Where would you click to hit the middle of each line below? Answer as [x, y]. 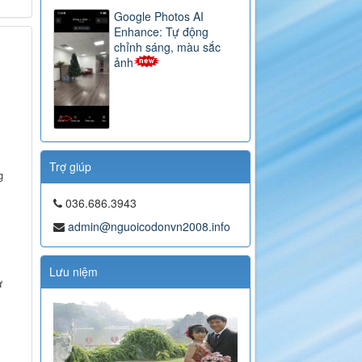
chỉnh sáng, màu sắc [168, 47]
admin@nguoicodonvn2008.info [149, 227]
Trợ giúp [71, 167]
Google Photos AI [159, 17]
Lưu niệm [74, 272]
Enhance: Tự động [162, 32]
